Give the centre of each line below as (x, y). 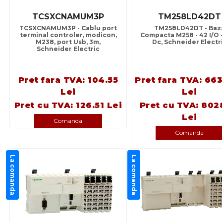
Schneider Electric (68, 49)
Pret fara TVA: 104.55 (68, 80)
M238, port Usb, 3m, (68, 42)
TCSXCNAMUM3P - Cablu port (68, 28)
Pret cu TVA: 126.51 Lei (68, 106)
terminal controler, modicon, (68, 35)
